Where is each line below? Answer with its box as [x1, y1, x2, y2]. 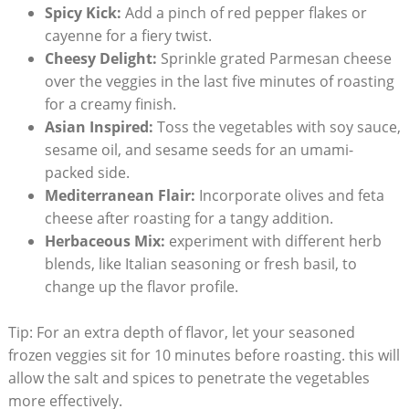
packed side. [44, 162, 130, 183]
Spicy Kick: [44, 2, 121, 23]
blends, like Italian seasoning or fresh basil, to [44, 253, 357, 274]
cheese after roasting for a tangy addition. [44, 207, 333, 228]
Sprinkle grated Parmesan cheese [156, 47, 392, 68]
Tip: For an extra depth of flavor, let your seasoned [7, 321, 355, 342]
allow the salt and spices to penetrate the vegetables [7, 367, 370, 388]
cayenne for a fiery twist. [44, 25, 212, 46]
